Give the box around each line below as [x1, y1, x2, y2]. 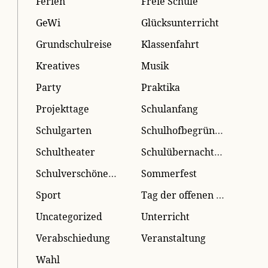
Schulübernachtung [214, 145, 223, 159]
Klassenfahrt [141, 37, 200, 51]
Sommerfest [141, 166, 197, 180]
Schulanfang [141, 102, 199, 115]
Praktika [141, 80, 181, 94]
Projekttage [36, 102, 90, 115]
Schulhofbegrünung [215, 123, 224, 137]
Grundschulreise [36, 37, 112, 51]
